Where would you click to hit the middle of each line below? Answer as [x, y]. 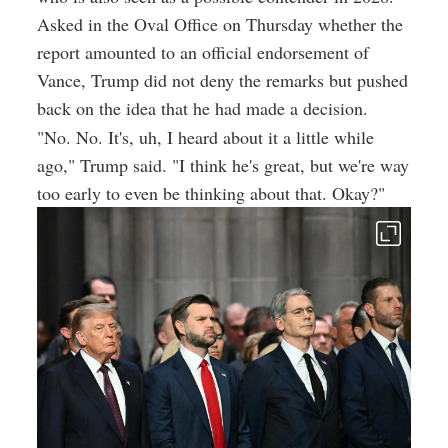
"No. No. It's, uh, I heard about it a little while [205, 137]
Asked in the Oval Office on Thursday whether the [220, 24]
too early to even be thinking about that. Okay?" [211, 193]
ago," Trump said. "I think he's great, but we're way [223, 165]
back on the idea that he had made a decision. [202, 108]
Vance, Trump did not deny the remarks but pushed [222, 80]
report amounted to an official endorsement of [203, 52]
